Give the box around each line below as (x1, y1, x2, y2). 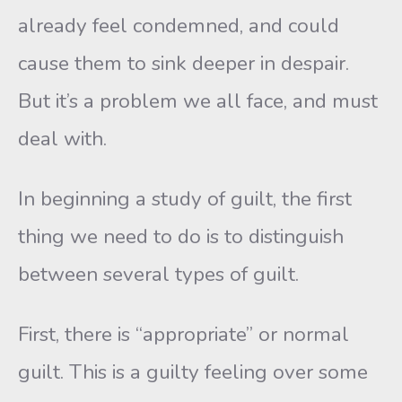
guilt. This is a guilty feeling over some (18, 358, 368, 386)
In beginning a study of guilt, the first (18, 185, 352, 213)
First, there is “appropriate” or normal (18, 320, 349, 348)
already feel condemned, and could (18, 12, 339, 39)
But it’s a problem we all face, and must (18, 87, 378, 115)
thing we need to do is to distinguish (18, 223, 344, 250)
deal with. (18, 125, 107, 153)
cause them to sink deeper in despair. (18, 49, 349, 77)
